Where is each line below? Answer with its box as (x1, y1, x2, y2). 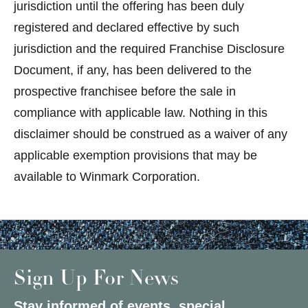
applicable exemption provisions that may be (14, 148, 257, 162)
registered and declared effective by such (14, 20, 239, 34)
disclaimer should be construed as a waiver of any (14, 126, 287, 141)
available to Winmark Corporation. (14, 169, 200, 184)
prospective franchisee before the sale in (14, 84, 236, 98)
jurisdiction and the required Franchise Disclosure (14, 41, 285, 56)
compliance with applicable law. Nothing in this (14, 105, 267, 120)
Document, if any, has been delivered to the (14, 63, 252, 77)
